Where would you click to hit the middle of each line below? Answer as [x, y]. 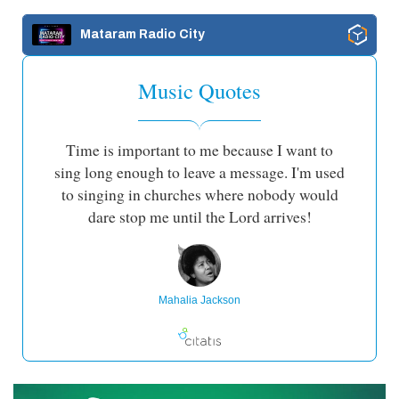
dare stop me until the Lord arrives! [199, 216]
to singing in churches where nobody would [199, 194]
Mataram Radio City [142, 34]
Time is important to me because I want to [199, 150]
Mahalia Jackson [199, 300]
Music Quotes [199, 90]
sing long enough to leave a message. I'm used [199, 172]
